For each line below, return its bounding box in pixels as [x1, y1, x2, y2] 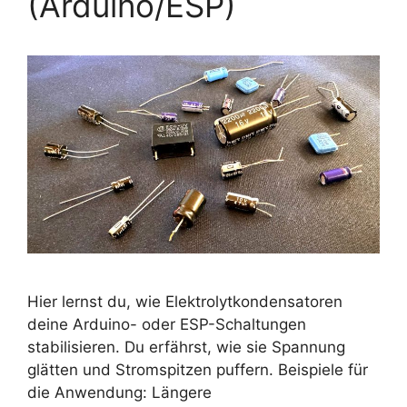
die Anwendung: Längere [27, 383, 212, 402]
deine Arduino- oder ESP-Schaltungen [27, 315, 306, 334]
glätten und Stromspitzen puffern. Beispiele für [27, 361, 368, 380]
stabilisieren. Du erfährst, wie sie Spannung [27, 338, 345, 357]
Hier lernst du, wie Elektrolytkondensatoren [27, 293, 342, 312]
